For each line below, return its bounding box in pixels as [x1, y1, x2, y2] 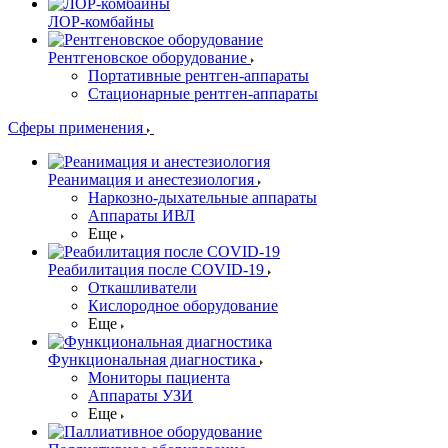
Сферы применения [8, 119, 147, 136]
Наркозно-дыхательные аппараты [88, 189, 317, 206]
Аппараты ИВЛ [88, 207, 195, 224]
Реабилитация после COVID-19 [48, 261, 264, 278]
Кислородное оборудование [88, 297, 278, 314]
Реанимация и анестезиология [48, 171, 254, 188]
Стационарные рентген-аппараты [88, 85, 318, 102]
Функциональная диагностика [48, 351, 256, 368]
